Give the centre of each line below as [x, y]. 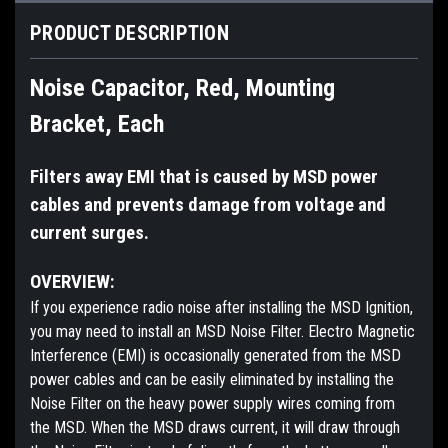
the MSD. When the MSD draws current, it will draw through [215, 427]
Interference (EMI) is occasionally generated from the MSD [215, 355]
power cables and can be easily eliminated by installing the [212, 379]
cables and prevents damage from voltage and [208, 204]
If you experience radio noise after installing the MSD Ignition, [221, 307]
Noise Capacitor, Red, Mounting [182, 87]
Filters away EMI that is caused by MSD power [204, 176]
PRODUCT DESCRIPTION [129, 32]
